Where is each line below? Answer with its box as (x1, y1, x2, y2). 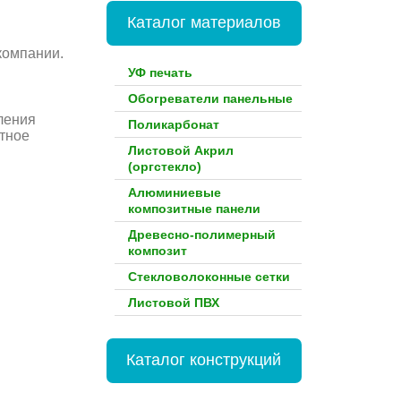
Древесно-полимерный (127, 227, 276, 242)
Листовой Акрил (127, 143, 234, 158)
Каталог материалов (126, 13, 281, 31)
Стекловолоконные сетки (127, 269, 290, 284)
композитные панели (127, 201, 260, 216)
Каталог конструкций (126, 351, 282, 369)
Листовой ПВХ (127, 295, 219, 310)
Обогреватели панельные (127, 91, 293, 106)
